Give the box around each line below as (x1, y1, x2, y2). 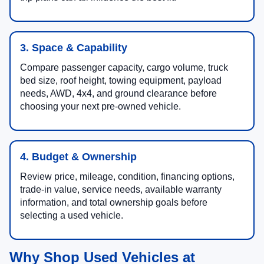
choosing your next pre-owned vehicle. (20, 101, 181, 112)
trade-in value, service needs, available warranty (20, 184, 222, 195)
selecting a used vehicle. (20, 210, 123, 221)
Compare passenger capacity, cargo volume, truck (20, 62, 228, 73)
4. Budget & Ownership (20, 151, 137, 163)
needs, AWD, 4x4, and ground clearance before (20, 88, 217, 99)
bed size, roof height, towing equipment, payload (20, 75, 222, 86)
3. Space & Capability (20, 42, 127, 54)
